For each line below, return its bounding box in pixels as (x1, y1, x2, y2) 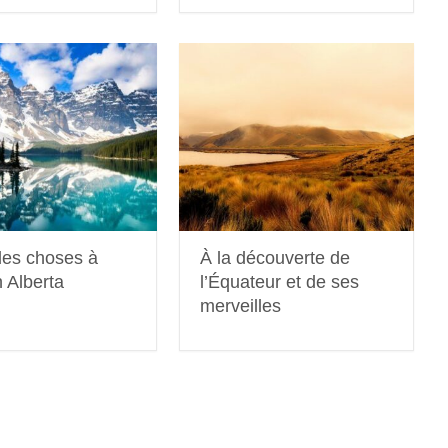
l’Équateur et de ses (200, 272, 360, 293)
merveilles (200, 296, 282, 317)
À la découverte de (200, 248, 351, 269)
